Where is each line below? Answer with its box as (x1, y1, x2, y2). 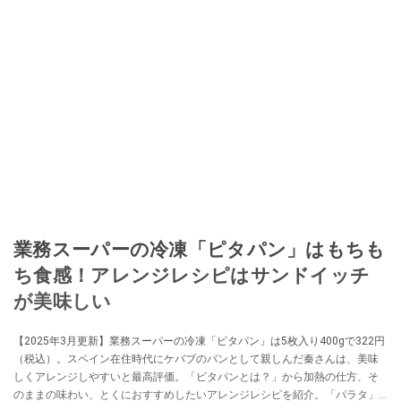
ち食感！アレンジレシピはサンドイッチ (13, 264, 371, 287)
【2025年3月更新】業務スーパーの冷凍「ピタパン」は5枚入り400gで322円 (13, 335, 385, 348)
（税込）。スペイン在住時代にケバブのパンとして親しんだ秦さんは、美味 (13, 353, 379, 366)
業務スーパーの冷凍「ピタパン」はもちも (13, 238, 386, 261)
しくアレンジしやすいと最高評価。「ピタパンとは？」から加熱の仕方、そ (13, 371, 379, 384)
